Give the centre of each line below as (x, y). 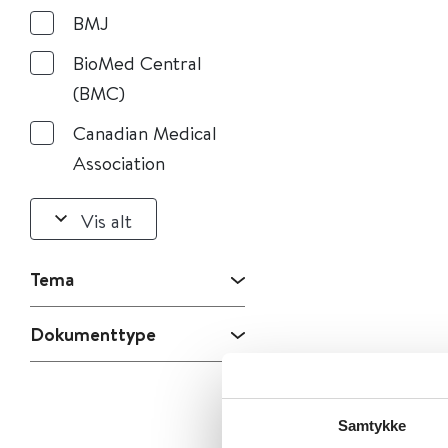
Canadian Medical (145, 132)
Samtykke (372, 425)
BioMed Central (137, 62)
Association (119, 162)
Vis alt (106, 220)
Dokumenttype (93, 334)
